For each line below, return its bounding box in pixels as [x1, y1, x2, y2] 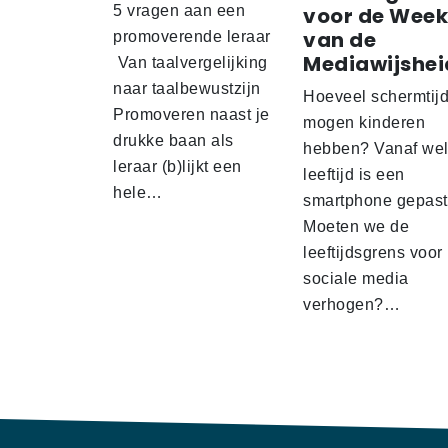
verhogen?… [303, 296, 400, 314]
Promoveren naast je [113, 106, 270, 124]
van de [303, 26, 376, 55]
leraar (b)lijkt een [113, 158, 242, 176]
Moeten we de [303, 218, 409, 236]
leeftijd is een [303, 166, 405, 184]
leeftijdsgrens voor [303, 244, 443, 262]
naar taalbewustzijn [113, 80, 261, 98]
